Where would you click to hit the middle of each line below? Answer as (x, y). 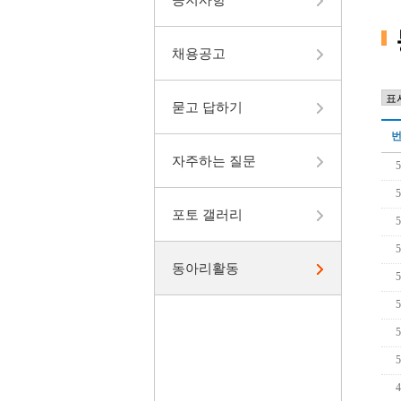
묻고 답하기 (207, 107)
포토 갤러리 (207, 214)
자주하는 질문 (214, 161)
